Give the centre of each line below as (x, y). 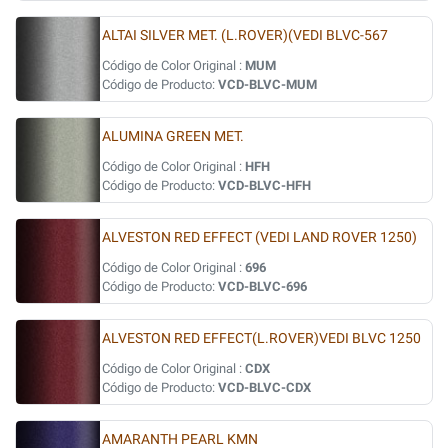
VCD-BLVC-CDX (264, 387)
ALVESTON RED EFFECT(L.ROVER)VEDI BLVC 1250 (261, 338)
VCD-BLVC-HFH (264, 185)
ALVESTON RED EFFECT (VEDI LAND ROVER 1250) (259, 237)
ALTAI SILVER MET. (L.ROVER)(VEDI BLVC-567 (245, 35)
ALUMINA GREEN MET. (173, 136)
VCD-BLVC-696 (262, 286)
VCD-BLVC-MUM (267, 84)
